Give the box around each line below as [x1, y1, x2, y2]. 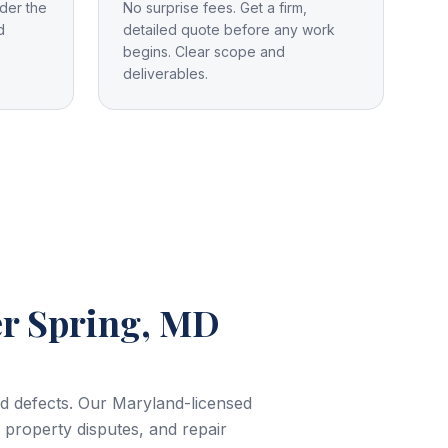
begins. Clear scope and [123, 43, 285, 60]
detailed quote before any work [123, 21, 335, 38]
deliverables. [123, 65, 208, 82]
